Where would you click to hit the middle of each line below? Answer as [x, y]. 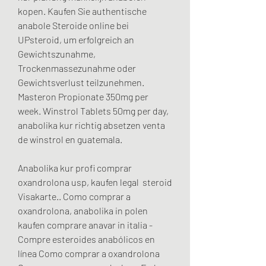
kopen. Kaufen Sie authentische [82, 11]
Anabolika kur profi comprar [75, 168]
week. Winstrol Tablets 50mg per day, [93, 111]
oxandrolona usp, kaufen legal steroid [95, 182]
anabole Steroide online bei [73, 26]
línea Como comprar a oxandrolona [89, 254]
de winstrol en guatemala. [70, 140]
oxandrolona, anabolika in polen [83, 211]
